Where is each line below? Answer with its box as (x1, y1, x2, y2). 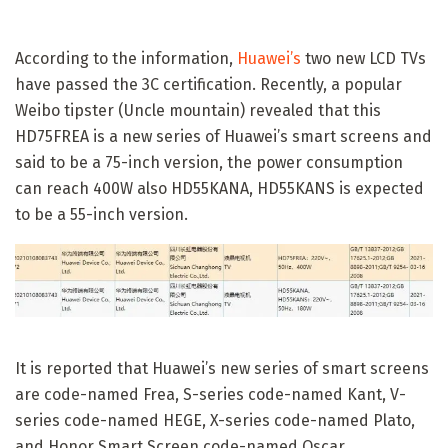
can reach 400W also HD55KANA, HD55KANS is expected (15, 178, 424, 198)
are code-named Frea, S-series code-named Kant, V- (15, 385, 406, 405)
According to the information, (15, 48, 237, 68)
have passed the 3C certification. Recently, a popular (15, 74, 402, 94)
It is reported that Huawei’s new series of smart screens (15, 359, 429, 379)
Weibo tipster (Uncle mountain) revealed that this (15, 100, 381, 120)
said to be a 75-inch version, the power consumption (15, 152, 403, 172)
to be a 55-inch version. (15, 204, 188, 224)
